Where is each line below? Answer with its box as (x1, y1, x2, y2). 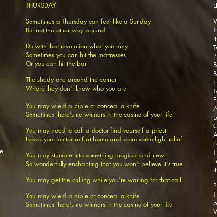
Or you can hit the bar (26, 59, 87, 68)
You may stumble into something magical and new (26, 151, 166, 159)
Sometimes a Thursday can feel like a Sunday (26, 17, 153, 26)
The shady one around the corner (26, 75, 119, 84)
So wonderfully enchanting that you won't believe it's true (26, 159, 185, 168)
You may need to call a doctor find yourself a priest (26, 126, 168, 135)
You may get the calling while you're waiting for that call (26, 175, 181, 184)
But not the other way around (26, 26, 105, 34)
